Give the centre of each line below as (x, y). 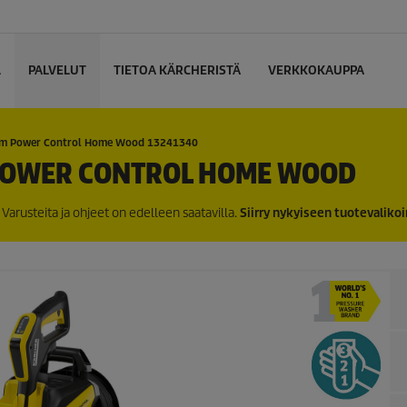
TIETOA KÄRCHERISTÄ (177, 70)
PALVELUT (57, 70)
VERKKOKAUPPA (316, 70)
